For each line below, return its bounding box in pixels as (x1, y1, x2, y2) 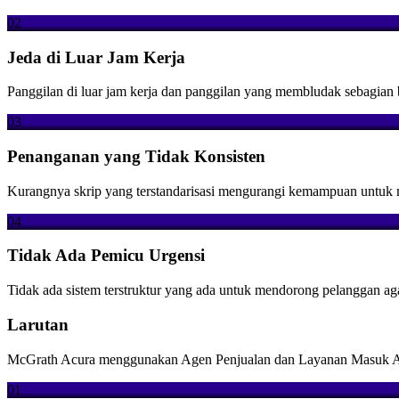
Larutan (7, 314, 69, 334)
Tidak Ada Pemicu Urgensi (7, 246, 205, 265)
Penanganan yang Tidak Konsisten (7, 146, 265, 166)
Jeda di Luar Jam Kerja (7, 47, 185, 67)
